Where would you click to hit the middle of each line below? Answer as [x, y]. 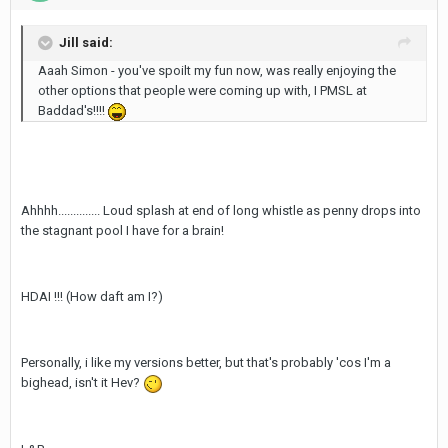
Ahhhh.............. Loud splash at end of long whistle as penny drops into [221, 210]
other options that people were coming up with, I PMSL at [202, 90]
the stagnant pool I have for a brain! [122, 230]
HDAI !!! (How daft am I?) [92, 296]
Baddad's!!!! [73, 110]
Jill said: [86, 42]
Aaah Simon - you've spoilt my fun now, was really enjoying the [217, 70]
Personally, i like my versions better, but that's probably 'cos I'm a [206, 362]
